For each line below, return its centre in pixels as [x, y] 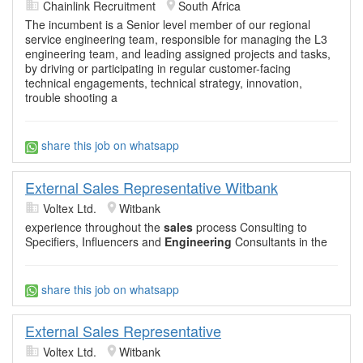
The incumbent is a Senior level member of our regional [168, 25]
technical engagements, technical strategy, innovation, [164, 83]
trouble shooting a [71, 98]
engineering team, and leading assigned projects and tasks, [178, 54]
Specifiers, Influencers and [95, 241]
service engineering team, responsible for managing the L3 [176, 39]
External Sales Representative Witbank [152, 187]
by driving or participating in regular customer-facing [158, 68]
